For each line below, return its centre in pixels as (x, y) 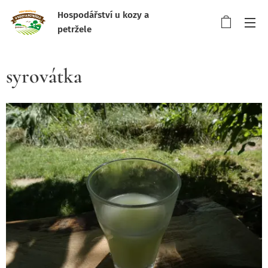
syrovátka (44, 76)
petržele (74, 29)
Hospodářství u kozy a (103, 15)
